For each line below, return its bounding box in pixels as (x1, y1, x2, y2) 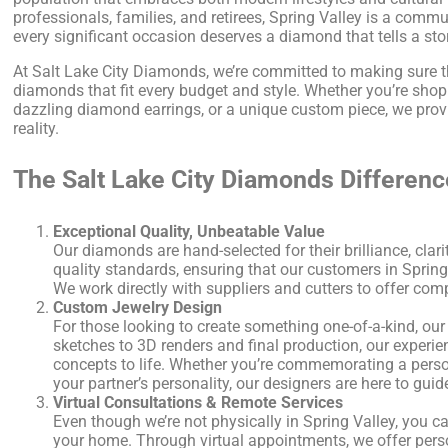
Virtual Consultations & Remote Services (53, 392, 344, 412)
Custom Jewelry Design (53, 297, 223, 317)
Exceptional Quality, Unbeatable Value (53, 221, 326, 241)
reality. (13, 118, 60, 138)
